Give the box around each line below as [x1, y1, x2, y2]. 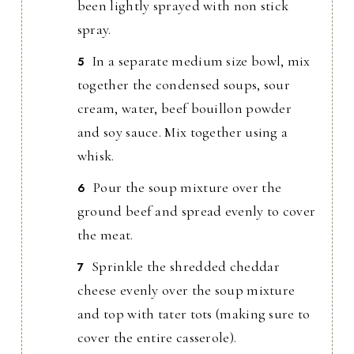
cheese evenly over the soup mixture [77, 281, 296, 299]
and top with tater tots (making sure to [77, 305, 311, 323]
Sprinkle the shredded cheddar [92, 258, 280, 276]
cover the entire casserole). [77, 329, 237, 347]
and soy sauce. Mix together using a [77, 123, 288, 141]
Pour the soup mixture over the [93, 179, 282, 197]
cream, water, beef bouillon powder [77, 100, 292, 118]
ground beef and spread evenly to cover [77, 202, 316, 220]
